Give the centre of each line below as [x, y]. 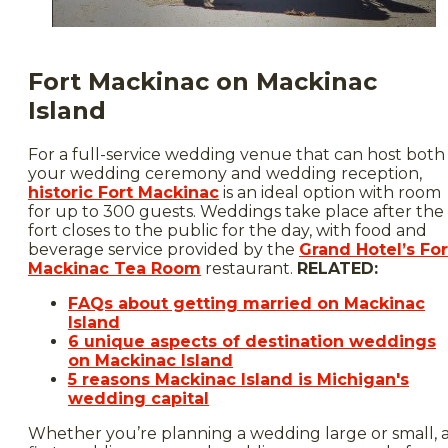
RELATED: [337, 268]
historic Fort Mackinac [123, 192]
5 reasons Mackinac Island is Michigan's [238, 379]
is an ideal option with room [330, 192]
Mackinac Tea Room [114, 268]
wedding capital [138, 398]
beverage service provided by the [163, 249]
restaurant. [249, 268]
